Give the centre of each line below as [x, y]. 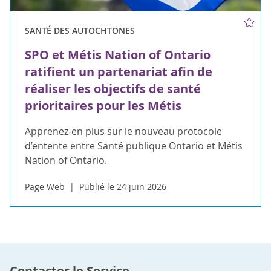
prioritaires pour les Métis [103, 105]
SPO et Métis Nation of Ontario [118, 54]
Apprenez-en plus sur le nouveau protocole [123, 131]
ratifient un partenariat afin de [119, 71]
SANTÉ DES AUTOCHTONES [80, 30]
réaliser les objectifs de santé [113, 88]
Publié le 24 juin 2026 [123, 186]
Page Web [45, 186]
